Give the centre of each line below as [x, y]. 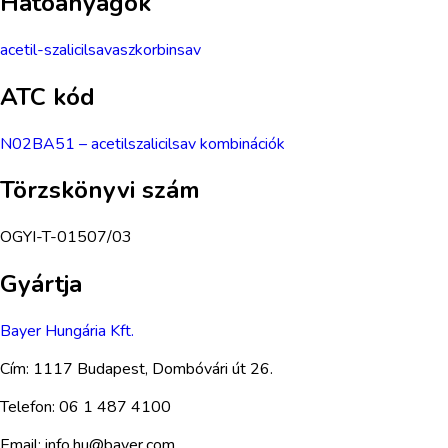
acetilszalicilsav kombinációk [188, 143]
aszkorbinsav [156, 49]
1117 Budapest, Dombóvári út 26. [153, 369]
